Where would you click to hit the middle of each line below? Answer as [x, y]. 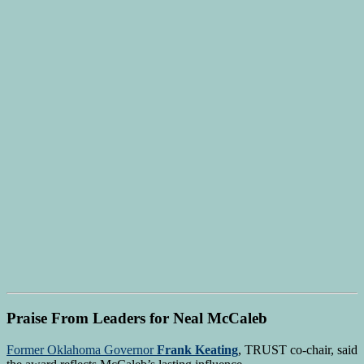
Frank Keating [197, 349]
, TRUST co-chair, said [298, 349]
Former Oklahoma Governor [82, 349]
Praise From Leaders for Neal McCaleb [137, 318]
